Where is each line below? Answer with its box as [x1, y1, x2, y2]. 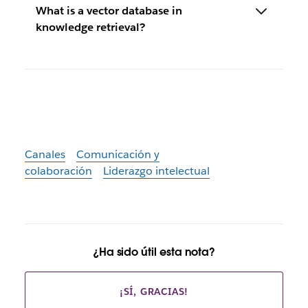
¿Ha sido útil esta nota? [92, 245, 216, 260]
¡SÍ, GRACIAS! [119, 285, 189, 298]
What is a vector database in [35, 3, 182, 18]
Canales [24, 147, 65, 162]
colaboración [24, 164, 92, 178]
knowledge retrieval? [35, 20, 145, 34]
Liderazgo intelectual [102, 164, 210, 178]
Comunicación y [76, 147, 159, 162]
